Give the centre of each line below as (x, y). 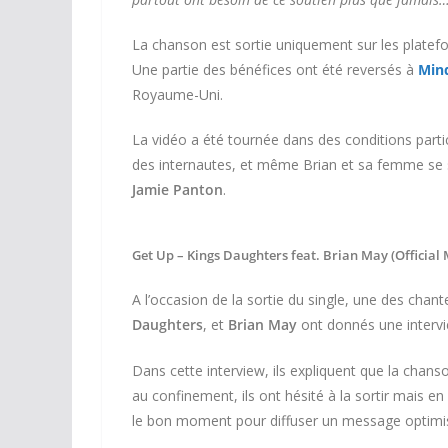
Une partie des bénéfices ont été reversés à (275, 69)
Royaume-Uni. (177, 94)
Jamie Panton (177, 189)
